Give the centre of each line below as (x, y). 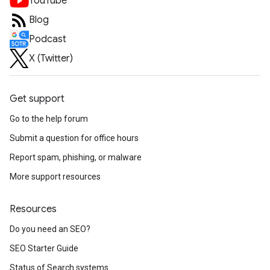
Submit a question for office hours (74, 138)
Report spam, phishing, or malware (76, 158)
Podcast (48, 39)
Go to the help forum (49, 119)
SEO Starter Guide (44, 249)
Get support (37, 99)
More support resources (55, 177)
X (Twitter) (51, 59)
